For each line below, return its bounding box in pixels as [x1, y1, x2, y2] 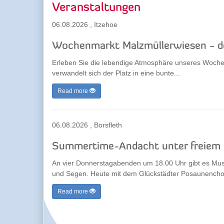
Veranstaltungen [52, 1, 140, 14]
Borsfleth [94, 121, 122, 129]
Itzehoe [94, 20, 117, 28]
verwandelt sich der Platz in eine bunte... [52, 68, 180, 77]
